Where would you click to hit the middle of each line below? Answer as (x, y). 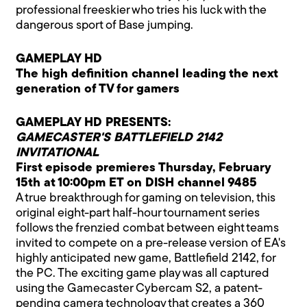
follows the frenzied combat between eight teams (148, 228)
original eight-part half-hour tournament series (138, 213)
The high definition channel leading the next (147, 74)
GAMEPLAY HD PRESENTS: (94, 123)
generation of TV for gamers (98, 89)
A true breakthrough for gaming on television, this (146, 198)
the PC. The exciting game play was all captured (143, 273)
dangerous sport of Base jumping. (105, 25)
